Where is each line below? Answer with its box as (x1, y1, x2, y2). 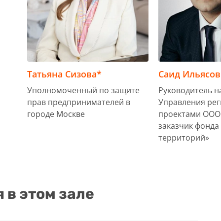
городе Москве (27, 109, 85, 120)
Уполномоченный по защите (27, 85, 140, 96)
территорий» (158, 132, 210, 144)
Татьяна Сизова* (27, 68, 102, 80)
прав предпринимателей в (27, 97, 130, 108)
